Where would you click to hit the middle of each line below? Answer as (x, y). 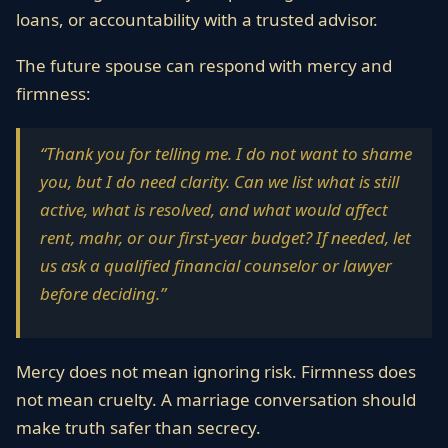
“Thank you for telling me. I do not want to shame (226, 153)
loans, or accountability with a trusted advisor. (197, 19)
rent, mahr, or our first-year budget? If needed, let (225, 237)
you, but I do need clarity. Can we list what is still (219, 181)
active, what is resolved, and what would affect (214, 209)
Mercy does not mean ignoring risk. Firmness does (216, 371)
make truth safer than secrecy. (138, 427)
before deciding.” (103, 293)
